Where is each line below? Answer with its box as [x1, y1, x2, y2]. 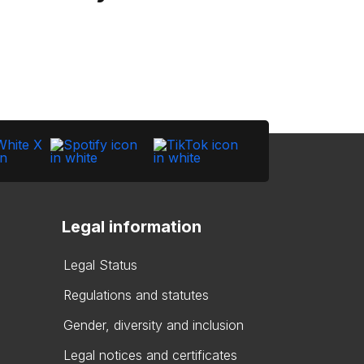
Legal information [62, 217, 201, 236]
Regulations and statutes [63, 287, 209, 303]
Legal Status [63, 257, 137, 273]
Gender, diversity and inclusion [63, 317, 244, 333]
